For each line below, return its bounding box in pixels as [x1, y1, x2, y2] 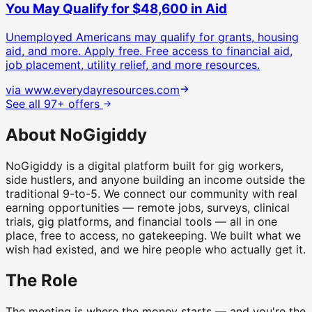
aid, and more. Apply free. [6, 44, 142, 58]
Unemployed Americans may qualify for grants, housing [6, 30, 299, 44]
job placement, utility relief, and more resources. [6, 58, 260, 72]
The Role [6, 270, 77, 290]
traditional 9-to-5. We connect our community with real [6, 186, 297, 201]
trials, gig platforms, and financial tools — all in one [6, 214, 277, 228]
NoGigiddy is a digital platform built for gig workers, [6, 158, 283, 173]
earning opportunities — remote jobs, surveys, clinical [6, 200, 290, 214]
